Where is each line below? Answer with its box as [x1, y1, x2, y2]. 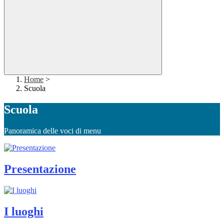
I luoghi [4, 204, 43, 218]
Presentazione [4, 162, 76, 176]
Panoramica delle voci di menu [4, 126, 101, 135]
